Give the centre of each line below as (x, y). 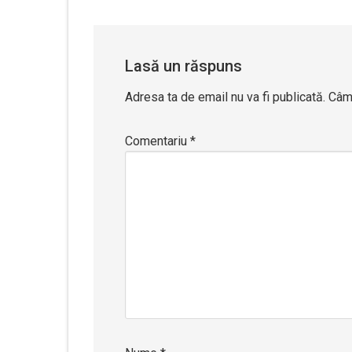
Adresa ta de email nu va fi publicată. (225, 97)
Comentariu (158, 141)
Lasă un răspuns (183, 66)
